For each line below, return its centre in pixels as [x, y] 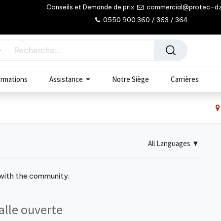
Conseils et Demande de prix [91, 7]
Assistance [66, 79]
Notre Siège [131, 79]
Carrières [185, 79]
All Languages [169, 143]
